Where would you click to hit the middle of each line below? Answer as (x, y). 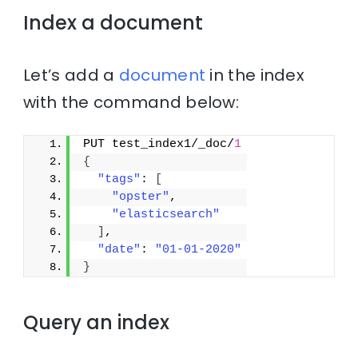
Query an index (97, 322)
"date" (119, 249)
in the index (255, 75)
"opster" (141, 197)
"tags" (119, 179)
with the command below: (131, 102)
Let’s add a (71, 75)
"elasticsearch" (166, 214)
